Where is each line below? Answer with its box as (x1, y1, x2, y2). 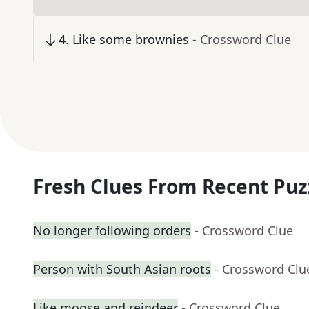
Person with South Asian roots (33, 261, 211, 278)
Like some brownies (72, 31, 189, 48)
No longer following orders (33, 222, 191, 239)
